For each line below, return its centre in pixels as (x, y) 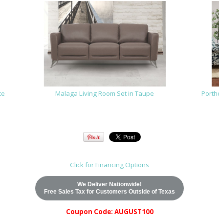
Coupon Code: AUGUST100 (109, 212)
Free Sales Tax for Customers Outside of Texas (109, 191)
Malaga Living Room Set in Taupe (104, 93)
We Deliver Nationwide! (109, 184)
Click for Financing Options (109, 164)
